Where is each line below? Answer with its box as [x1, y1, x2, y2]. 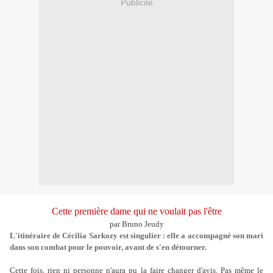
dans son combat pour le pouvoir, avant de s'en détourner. [10, 243, 207, 252]
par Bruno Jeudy [109, 219, 164, 229]
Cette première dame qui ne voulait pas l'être [51, 206, 222, 217]
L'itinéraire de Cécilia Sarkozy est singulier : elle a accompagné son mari [10, 231, 263, 241]
